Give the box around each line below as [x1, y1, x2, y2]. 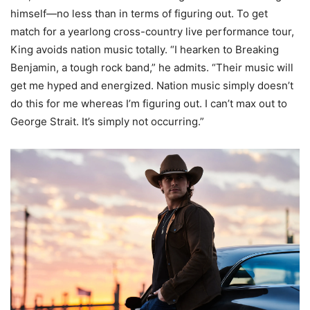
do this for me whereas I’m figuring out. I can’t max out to [10, 97, 287, 111]
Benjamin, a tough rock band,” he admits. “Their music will [10, 61, 293, 75]
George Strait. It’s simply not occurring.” [10, 115, 204, 129]
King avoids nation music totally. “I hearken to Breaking [10, 43, 279, 57]
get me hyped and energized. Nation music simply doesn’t [10, 79, 293, 93]
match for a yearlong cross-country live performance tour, [10, 25, 294, 39]
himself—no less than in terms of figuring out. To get [10, 7, 268, 21]
